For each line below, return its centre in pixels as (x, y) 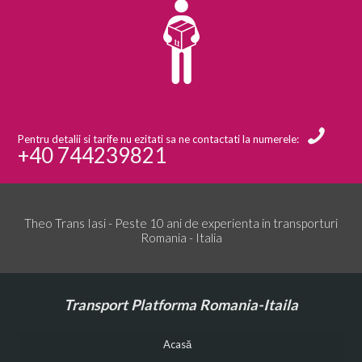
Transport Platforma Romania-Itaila (181, 304)
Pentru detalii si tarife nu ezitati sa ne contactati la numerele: (160, 139)
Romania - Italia (181, 237)
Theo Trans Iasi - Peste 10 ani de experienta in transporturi (181, 223)
